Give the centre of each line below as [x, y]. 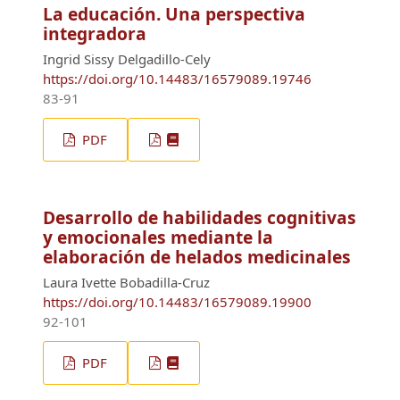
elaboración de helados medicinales [197, 256]
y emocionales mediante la [158, 237]
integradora [95, 33]
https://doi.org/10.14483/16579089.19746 [177, 78]
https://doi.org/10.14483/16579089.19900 [177, 301]
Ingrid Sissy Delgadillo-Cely [127, 58]
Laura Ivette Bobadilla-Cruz [126, 282]
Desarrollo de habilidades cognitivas [200, 217]
